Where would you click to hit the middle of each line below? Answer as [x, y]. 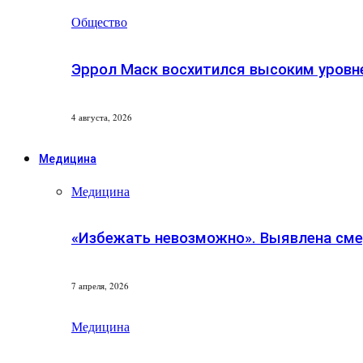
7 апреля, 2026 [100, 286]
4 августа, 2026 [102, 117]
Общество [99, 22]
